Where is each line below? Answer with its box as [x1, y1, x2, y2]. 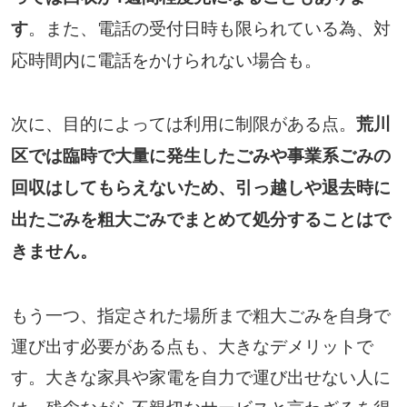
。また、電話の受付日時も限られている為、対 [27, 15, 391, 40]
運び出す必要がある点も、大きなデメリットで [10, 332, 373, 357]
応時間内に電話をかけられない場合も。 [10, 46, 322, 72]
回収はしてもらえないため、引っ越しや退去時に [10, 174, 391, 199]
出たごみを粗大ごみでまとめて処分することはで [10, 205, 391, 231]
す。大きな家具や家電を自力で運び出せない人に [10, 362, 391, 388]
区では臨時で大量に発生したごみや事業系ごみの [10, 142, 391, 167]
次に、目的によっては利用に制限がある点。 [10, 109, 356, 134]
